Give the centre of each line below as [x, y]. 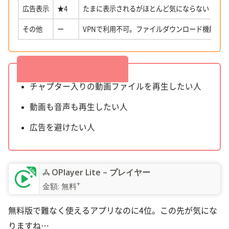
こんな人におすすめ [79, 62]
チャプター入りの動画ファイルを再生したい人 [116, 86]
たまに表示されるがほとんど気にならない [146, 8]
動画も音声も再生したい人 [79, 107]
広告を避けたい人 [63, 127]
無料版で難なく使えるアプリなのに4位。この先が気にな [113, 210]
